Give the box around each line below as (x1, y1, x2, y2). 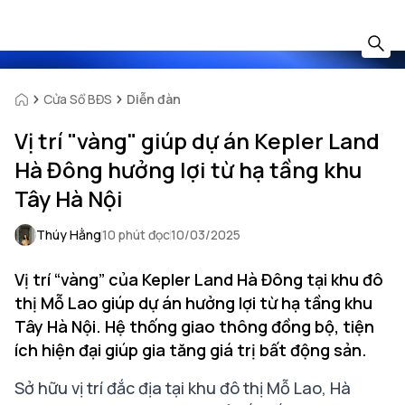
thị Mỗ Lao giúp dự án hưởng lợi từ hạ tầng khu (14, 292, 372, 314)
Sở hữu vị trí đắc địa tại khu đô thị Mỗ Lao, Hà (14, 377, 351, 399)
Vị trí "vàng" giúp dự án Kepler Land (14, 126, 380, 155)
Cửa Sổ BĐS (43, 90, 112, 108)
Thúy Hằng (36, 226, 101, 243)
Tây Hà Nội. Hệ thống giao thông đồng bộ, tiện (14, 316, 374, 337)
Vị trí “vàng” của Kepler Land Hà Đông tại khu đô (14, 268, 383, 290)
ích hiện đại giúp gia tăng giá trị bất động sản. (14, 339, 367, 361)
